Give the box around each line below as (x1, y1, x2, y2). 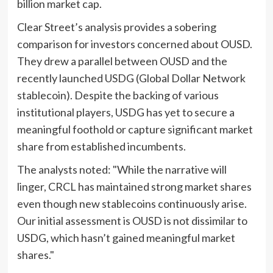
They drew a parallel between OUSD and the (16, 54, 227, 68)
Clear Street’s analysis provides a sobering (16, 19, 216, 34)
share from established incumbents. (16, 139, 186, 153)
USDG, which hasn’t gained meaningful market (16, 230, 235, 244)
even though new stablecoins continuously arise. (16, 196, 247, 210)
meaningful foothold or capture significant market (16, 122, 253, 136)
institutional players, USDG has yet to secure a (16, 105, 235, 119)
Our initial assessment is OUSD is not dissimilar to (16, 213, 247, 227)
